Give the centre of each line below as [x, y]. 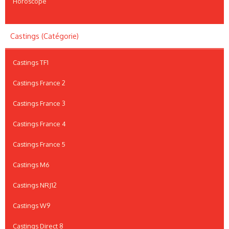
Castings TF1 [31, 63]
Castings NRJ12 [35, 185]
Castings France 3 [39, 104]
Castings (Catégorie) [44, 36]
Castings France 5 [39, 144]
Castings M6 [31, 165]
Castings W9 [31, 206]
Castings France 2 [39, 83]
